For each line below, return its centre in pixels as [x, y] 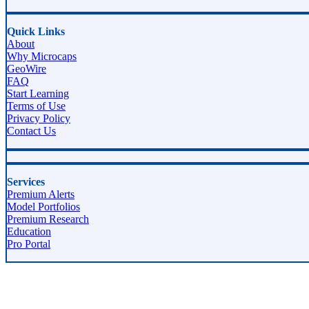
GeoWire [27, 68]
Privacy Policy [39, 118]
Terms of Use [36, 106]
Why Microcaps [42, 56]
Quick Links [36, 31]
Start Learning [38, 93]
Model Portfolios [43, 206]
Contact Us [31, 130]
